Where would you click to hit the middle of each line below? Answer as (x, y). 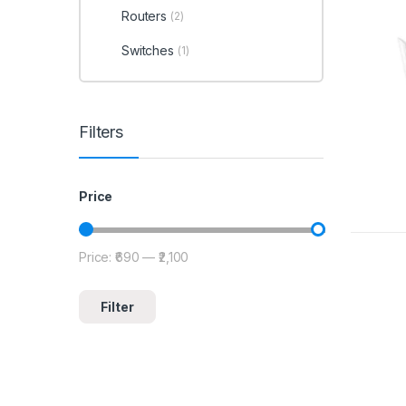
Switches (147, 50)
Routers (144, 16)
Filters (101, 132)
